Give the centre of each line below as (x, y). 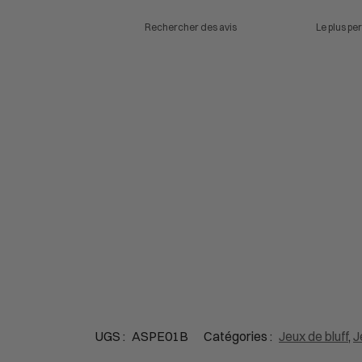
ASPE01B (160, 336)
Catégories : (239, 336)
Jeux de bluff (314, 336)
